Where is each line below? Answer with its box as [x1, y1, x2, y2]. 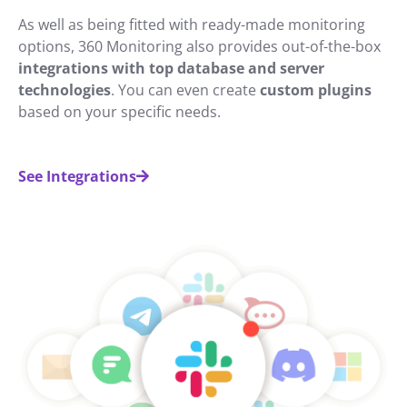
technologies [18, 79, 111, 100]
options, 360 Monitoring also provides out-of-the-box [18, 35, 381, 56]
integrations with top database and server [18, 57, 324, 78]
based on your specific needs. [18, 101, 221, 122]
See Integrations [18, 166, 136, 187]
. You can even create [111, 79, 260, 100]
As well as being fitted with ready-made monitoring [18, 14, 365, 35]
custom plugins [260, 79, 372, 100]
